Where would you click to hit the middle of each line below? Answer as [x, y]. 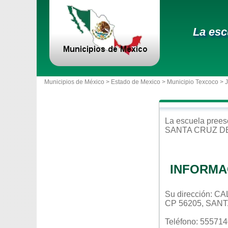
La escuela [186, 121]
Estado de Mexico [136, 82]
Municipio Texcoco [193, 82]
